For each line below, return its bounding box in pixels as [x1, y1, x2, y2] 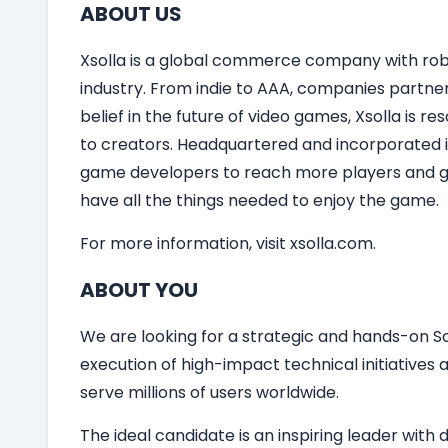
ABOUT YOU [80, 276, 198, 305]
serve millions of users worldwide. [80, 381, 339, 405]
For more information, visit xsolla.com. [80, 232, 376, 256]
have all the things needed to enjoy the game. [80, 189, 439, 213]
